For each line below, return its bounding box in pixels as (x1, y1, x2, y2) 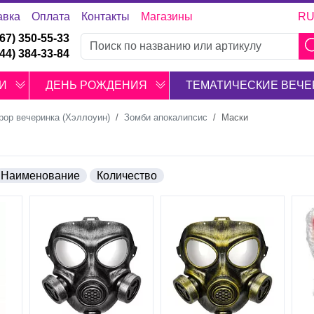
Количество (97, 170, 157, 182)
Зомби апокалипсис (124, 112, 207, 123)
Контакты (81, 11, 130, 22)
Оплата (31, 11, 70, 22)
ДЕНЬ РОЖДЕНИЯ (46, 79, 148, 91)
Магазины (140, 11, 193, 22)
